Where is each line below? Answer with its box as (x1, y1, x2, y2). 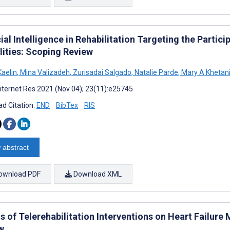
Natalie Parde (133, 68, 178, 76)
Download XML (72, 169, 122, 178)
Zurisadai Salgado (71, 68, 131, 76)
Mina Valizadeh (18, 68, 70, 76)
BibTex (56, 101, 78, 109)
